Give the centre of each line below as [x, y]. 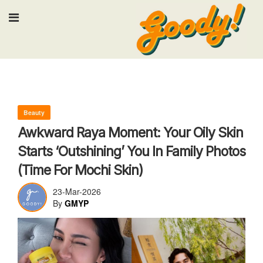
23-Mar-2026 [77, 191]
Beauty [34, 112]
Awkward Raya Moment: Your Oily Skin [130, 133]
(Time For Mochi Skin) [80, 170]
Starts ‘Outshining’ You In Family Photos [131, 151]
